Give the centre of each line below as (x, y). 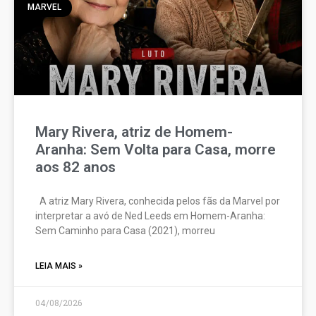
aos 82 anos (75, 168)
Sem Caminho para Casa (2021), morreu (125, 231)
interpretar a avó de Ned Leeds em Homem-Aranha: (150, 216)
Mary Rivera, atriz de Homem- (134, 132)
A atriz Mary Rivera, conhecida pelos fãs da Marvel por (158, 201)
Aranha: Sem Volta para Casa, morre (156, 150)
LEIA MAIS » (59, 266)
